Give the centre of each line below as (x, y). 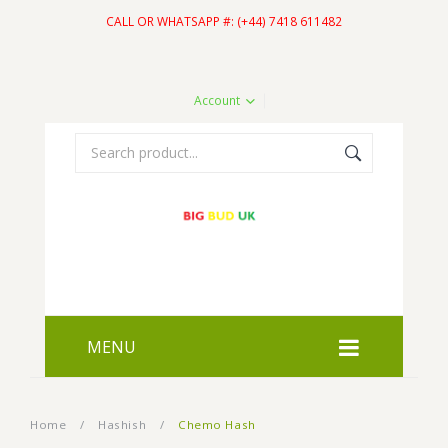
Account (216, 100)
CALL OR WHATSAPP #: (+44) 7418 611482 (224, 21)
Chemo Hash (215, 424)
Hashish (122, 424)
